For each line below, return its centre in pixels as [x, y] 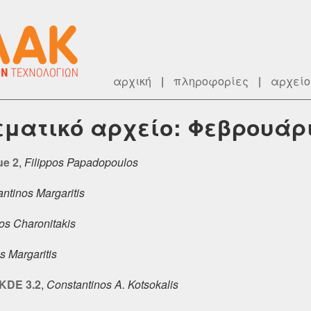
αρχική [132, 81]
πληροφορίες [211, 81]
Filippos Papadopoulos [81, 162]
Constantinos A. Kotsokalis [112, 284]
